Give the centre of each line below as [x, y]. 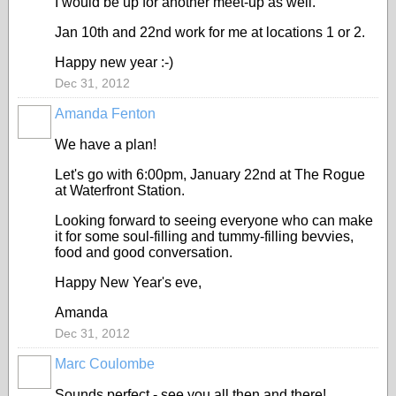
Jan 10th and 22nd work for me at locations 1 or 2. [210, 32]
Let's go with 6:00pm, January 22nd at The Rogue [210, 175]
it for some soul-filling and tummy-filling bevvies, [204, 236]
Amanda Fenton [105, 114]
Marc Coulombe [105, 364]
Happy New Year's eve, [128, 282]
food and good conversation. [144, 252]
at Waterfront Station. [122, 190]
